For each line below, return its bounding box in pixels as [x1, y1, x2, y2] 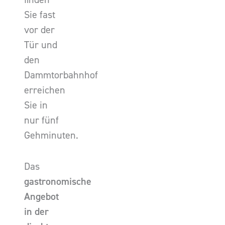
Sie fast [24, 8, 55, 21]
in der [24, 205, 49, 218]
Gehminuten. [24, 129, 78, 142]
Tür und [24, 38, 57, 51]
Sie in [24, 98, 48, 111]
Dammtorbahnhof [24, 68, 98, 81]
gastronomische [24, 175, 91, 188]
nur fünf [24, 114, 59, 127]
